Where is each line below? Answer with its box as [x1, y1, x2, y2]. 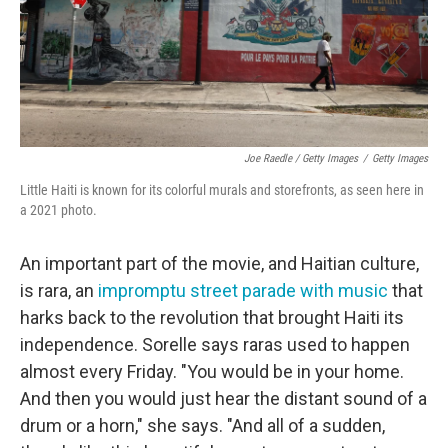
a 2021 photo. [20, 202, 97, 219]
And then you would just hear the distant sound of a [20, 388, 427, 410]
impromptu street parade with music [98, 280, 388, 302]
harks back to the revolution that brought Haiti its [20, 307, 404, 329]
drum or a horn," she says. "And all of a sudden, [20, 415, 385, 437]
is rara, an [20, 280, 98, 302]
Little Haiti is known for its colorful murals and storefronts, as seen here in [20, 182, 424, 199]
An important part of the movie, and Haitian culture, [20, 253, 419, 275]
